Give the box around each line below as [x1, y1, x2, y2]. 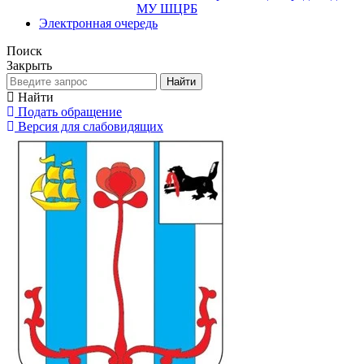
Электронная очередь [39, 15, 158, 30]
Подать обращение [18, 104, 122, 119]
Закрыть [6, 58, 52, 72]
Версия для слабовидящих [18, 119, 163, 133]
